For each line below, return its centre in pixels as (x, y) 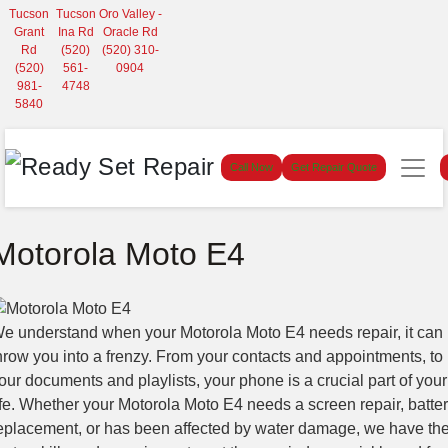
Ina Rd (75, 32)
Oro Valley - (130, 14)
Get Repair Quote (334, 167)
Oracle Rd (130, 32)
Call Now (251, 167)
